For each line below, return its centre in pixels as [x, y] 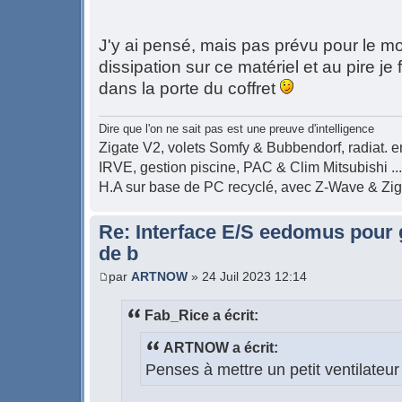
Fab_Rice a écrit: [201, 315]
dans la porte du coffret [189, 89]
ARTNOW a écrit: [221, 347]
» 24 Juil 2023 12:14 [247, 276]
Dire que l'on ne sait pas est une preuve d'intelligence [236, 129]
